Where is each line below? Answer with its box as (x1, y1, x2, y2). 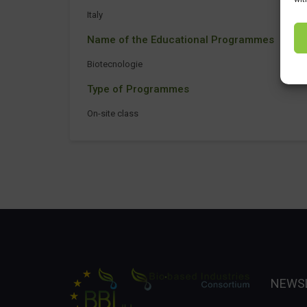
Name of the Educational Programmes (87, 34, 274, 46)
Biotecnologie (87, 59, 143, 69)
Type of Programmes (87, 83, 189, 95)
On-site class (87, 108, 138, 119)
